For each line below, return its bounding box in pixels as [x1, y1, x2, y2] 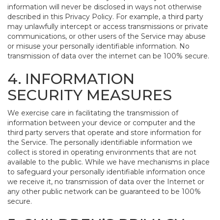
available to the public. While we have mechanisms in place [7, 158, 210, 166]
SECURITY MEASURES [7, 86, 172, 104]
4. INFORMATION [7, 70, 135, 88]
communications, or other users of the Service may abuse [7, 32, 206, 41]
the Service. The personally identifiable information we [7, 138, 192, 147]
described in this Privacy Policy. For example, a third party [7, 12, 203, 21]
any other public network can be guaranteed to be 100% [7, 187, 201, 196]
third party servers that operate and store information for [7, 128, 201, 137]
